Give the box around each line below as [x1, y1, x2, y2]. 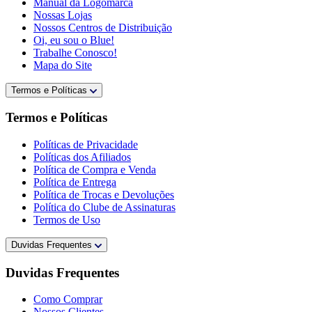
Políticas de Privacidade [33, 139, 138, 151]
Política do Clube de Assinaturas [33, 201, 175, 214]
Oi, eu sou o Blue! [33, 33, 114, 46]
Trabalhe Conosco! [33, 46, 117, 58]
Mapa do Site [33, 58, 92, 71]
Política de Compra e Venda [33, 164, 156, 176]
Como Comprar [33, 293, 102, 306]
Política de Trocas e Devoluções [33, 189, 174, 201]
